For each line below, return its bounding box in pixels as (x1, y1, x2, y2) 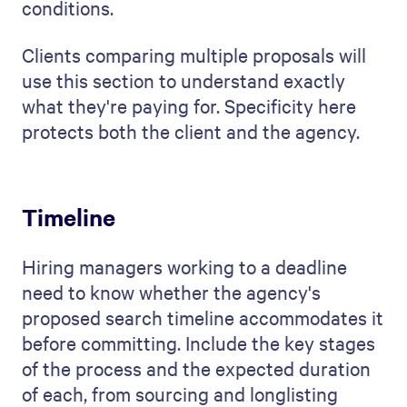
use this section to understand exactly (22, 67, 345, 93)
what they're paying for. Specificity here (22, 93, 356, 118)
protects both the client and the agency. (22, 118, 360, 144)
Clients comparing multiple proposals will (22, 42, 366, 67)
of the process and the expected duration (22, 355, 371, 381)
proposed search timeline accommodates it (22, 304, 383, 330)
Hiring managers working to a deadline (22, 253, 347, 279)
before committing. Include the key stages (22, 330, 375, 355)
